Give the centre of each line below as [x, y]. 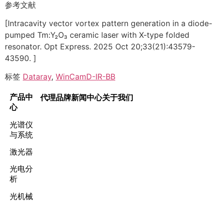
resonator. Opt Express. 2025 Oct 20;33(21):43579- [100, 46]
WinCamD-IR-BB [85, 77]
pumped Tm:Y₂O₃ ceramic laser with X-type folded [97, 35]
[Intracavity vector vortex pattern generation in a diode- [108, 23]
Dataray [37, 77]
